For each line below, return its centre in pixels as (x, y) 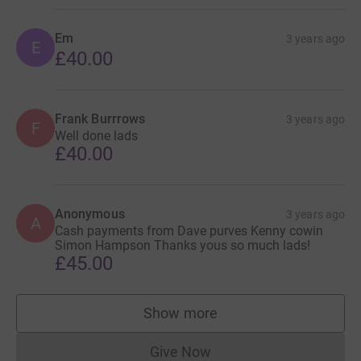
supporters (215, 321)
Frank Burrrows (100, 119)
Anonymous (90, 214)
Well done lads (96, 136)
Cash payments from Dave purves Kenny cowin (189, 231)
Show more (180, 313)
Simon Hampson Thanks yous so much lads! (183, 246)
